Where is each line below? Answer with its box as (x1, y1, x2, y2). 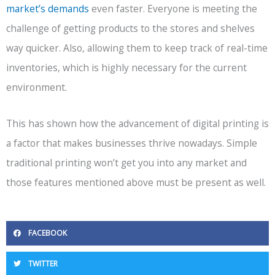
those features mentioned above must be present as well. (6, 175, 266, 189)
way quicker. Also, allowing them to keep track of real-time (6, 41, 268, 55)
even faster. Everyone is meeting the (89, 1, 257, 15)
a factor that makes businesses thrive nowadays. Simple (6, 136, 257, 150)
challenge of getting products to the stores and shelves (6, 21, 255, 35)
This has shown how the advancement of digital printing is (6, 116, 269, 130)
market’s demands (6, 1, 89, 15)
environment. (6, 80, 67, 94)
